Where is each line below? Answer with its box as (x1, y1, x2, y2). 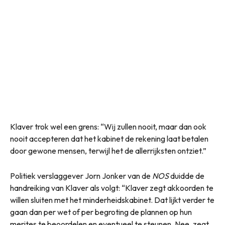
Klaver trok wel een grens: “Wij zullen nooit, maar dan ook (10, 122, 206, 132)
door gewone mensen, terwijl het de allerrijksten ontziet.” (10, 146, 206, 156)
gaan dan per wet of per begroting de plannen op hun (10, 207, 192, 217)
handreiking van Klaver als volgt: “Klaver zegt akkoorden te (10, 183, 213, 193)
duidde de (169, 171, 204, 181)
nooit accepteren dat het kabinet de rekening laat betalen (10, 134, 208, 144)
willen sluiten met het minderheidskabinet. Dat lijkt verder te (10, 195, 214, 205)
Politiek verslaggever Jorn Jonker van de (10, 171, 152, 181)
